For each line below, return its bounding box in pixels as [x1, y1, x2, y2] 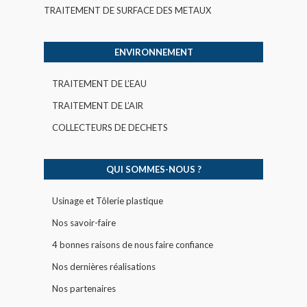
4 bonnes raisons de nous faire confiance [52, 238, 213, 250]
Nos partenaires [52, 282, 116, 294]
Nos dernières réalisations [52, 260, 156, 272]
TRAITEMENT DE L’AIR [52, 99, 143, 111]
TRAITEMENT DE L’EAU [52, 77, 147, 89]
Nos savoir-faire [52, 217, 116, 228]
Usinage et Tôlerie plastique [52, 195, 163, 206]
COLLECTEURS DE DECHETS [52, 121, 168, 133]
